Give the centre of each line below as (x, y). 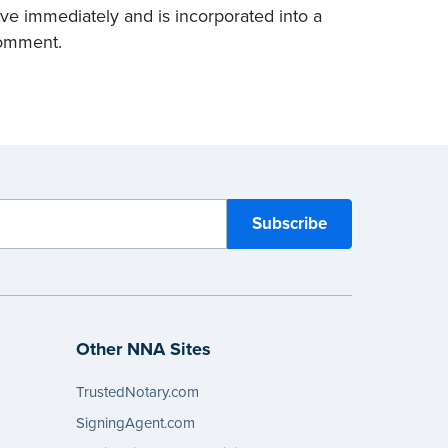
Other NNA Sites (143, 348)
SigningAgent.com (135, 422)
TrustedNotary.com (137, 392)
